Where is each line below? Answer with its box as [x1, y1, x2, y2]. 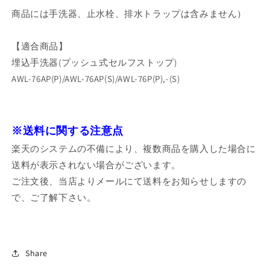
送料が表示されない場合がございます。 [11, 159, 181, 171]
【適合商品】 [11, 40, 68, 52]
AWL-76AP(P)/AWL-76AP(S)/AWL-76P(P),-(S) [11, 72, 180, 84]
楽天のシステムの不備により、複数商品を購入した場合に [11, 142, 256, 154]
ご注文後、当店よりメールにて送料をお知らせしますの [11, 175, 246, 187]
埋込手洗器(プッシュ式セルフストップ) [11, 56, 177, 68]
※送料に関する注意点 [11, 123, 124, 137]
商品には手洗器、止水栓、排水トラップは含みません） [11, 7, 246, 19]
